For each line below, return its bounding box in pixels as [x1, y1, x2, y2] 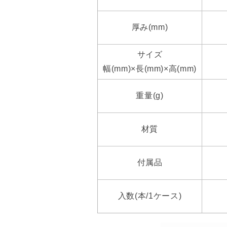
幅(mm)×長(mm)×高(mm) [103, 64, 197, 73]
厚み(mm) [131, 23, 168, 32]
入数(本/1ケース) [118, 192, 182, 201]
